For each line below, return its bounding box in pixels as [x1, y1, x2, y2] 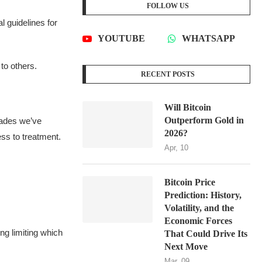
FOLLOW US [147, 2, 189, 11]
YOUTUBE [98, 33, 146, 44]
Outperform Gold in [164, 115, 244, 126]
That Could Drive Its [164, 229, 248, 239]
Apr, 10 [164, 143, 189, 153]
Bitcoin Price [164, 177, 216, 188]
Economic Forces [164, 216, 233, 226]
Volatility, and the [164, 203, 235, 213]
